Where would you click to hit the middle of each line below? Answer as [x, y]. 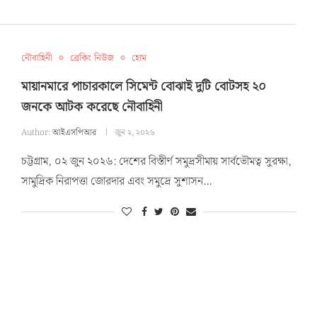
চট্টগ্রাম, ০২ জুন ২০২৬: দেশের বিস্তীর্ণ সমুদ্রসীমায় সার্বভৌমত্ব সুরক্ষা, [156, 161]
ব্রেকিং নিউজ [92, 58]
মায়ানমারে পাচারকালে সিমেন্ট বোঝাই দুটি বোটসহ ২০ [143, 86]
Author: [36, 132]
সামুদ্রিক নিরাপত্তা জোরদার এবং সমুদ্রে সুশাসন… [116, 181]
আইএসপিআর [74, 132]
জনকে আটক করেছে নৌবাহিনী [92, 107]
